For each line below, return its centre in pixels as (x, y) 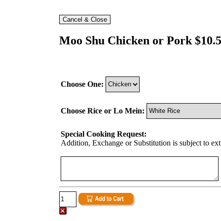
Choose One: (82, 84)
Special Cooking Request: (104, 134)
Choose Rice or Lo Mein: (103, 110)
